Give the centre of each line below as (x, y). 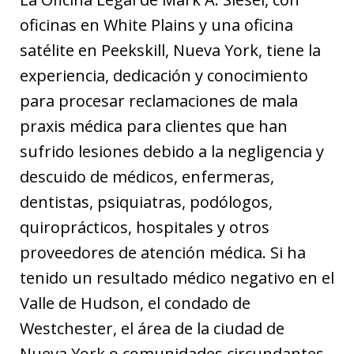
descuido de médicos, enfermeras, (147, 176)
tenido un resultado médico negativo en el (177, 277)
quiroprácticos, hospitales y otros (145, 227)
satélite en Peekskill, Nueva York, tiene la (170, 50)
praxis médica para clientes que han (154, 126)
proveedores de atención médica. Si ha (163, 252)
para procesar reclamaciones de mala (159, 100)
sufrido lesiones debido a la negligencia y (172, 151)
